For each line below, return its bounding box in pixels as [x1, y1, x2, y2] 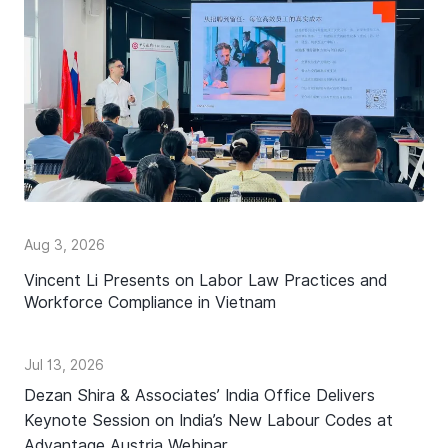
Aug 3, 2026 [24, 237, 105, 253]
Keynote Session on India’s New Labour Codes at [24, 410, 393, 430]
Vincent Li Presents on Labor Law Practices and [24, 271, 387, 291]
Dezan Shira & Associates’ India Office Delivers [24, 385, 375, 405]
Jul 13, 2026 [24, 357, 104, 374]
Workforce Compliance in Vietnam [24, 293, 276, 313]
